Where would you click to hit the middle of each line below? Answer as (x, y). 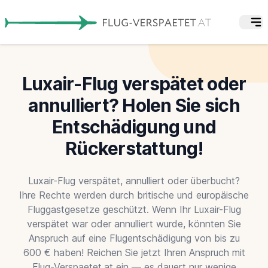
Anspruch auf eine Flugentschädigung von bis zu (134, 238)
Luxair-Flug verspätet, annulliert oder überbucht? (134, 180)
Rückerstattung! (134, 148)
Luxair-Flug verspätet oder (134, 83)
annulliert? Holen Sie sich (134, 105)
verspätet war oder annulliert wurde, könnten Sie (134, 223)
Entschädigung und (134, 127)
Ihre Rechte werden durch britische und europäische (134, 195)
